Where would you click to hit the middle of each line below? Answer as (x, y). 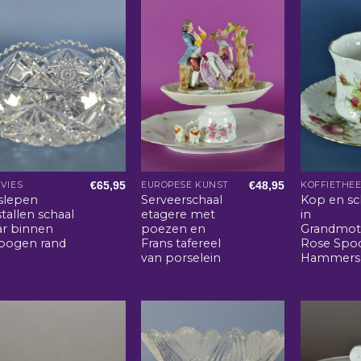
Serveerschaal (182, 199)
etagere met (178, 214)
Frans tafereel (181, 243)
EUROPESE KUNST (185, 185)
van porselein (181, 257)
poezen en (174, 228)
